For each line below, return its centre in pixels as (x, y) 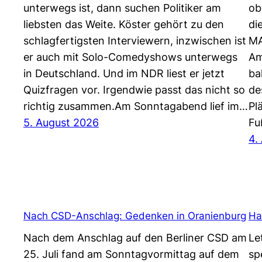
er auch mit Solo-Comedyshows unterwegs (130, 57)
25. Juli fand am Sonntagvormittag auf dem (131, 254)
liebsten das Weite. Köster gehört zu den (124, 25)
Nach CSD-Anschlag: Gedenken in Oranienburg (135, 215)
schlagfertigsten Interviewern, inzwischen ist (135, 41)
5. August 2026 (61, 123)
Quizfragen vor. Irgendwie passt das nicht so (134, 90)
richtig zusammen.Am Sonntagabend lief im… (136, 106)
